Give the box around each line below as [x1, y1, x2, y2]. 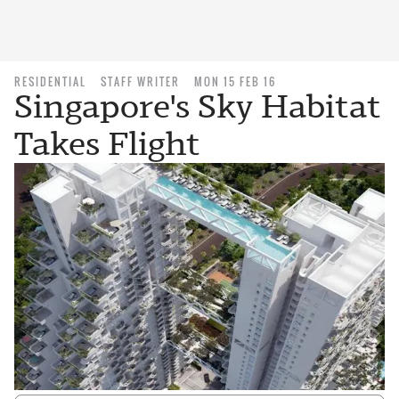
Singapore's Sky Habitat [14, 87, 381, 126]
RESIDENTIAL [14, 74, 86, 89]
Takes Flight [14, 125, 200, 163]
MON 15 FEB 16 [194, 74, 276, 89]
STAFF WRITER [101, 74, 180, 89]
